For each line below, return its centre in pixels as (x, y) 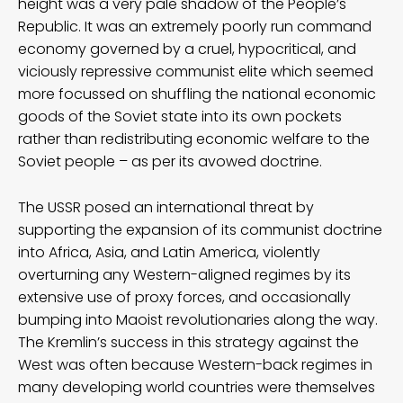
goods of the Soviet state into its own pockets (180, 116)
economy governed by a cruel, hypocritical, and (187, 49)
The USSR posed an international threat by (166, 207)
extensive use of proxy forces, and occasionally (184, 297)
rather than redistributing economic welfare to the (194, 139)
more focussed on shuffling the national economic (197, 94)
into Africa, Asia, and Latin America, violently (169, 252)
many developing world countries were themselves (197, 387)
